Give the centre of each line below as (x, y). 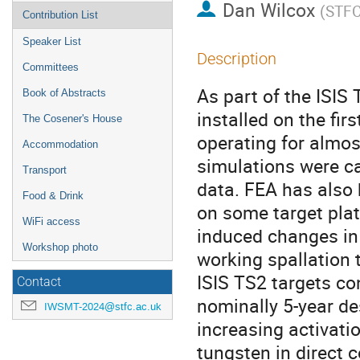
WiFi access (51, 221)
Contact (39, 282)
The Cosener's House (72, 119)
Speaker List (52, 41)
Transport (45, 170)
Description (237, 59)
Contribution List (60, 15)
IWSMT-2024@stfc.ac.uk (103, 307)
